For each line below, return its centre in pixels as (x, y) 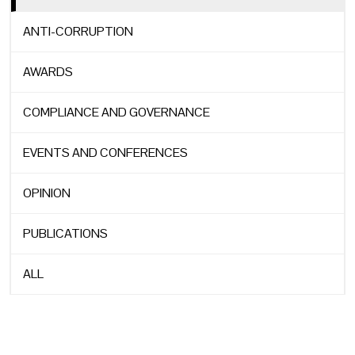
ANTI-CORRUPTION (78, 31)
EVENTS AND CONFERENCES (105, 152)
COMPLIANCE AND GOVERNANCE (116, 112)
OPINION (47, 193)
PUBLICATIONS (65, 233)
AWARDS (48, 71)
